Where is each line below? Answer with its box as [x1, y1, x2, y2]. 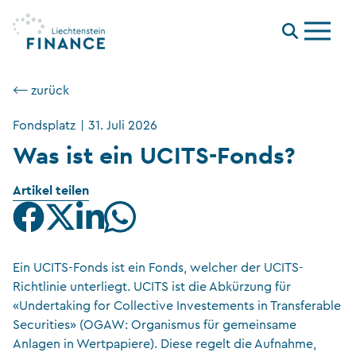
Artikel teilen [13, 182, 89, 199]
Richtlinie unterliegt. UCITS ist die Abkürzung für [13, 281, 291, 293]
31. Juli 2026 [88, 119, 158, 132]
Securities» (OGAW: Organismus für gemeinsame [13, 319, 296, 331]
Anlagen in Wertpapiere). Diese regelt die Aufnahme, [13, 338, 316, 350]
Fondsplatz [13, 119, 75, 132]
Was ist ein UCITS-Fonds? [13, 140, 296, 170]
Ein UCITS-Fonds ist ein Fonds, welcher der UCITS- [13, 261, 304, 274]
